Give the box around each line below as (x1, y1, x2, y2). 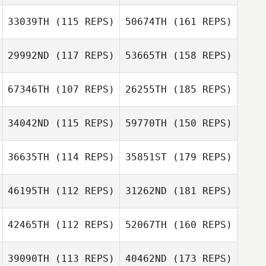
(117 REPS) (49, 50, 115, 61)
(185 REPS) (166, 84, 232, 95)
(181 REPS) (166, 185, 232, 197)
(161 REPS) (166, 16, 232, 27)
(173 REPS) (166, 253, 232, 264)
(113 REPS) (49, 253, 115, 264)
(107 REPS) (49, 84, 115, 95)
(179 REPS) (166, 151, 232, 163)
